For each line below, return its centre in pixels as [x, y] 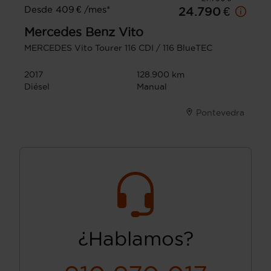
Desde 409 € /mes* [67, 10]
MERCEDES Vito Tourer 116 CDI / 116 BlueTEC [118, 48]
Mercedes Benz [70, 32]
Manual [152, 87]
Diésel [37, 87]
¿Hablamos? [135, 239]
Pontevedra [220, 113]
